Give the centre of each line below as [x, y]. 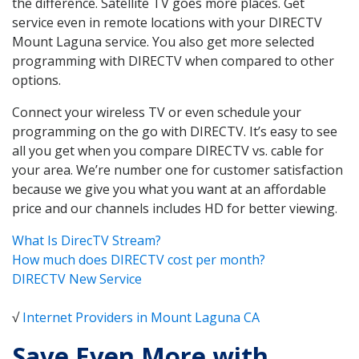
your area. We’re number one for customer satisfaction [177, 169]
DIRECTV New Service [77, 278]
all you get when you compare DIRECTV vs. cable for [168, 150]
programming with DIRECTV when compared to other [173, 61]
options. [36, 80]
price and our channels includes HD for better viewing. [175, 208]
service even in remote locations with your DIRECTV [167, 22]
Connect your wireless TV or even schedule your [157, 112]
